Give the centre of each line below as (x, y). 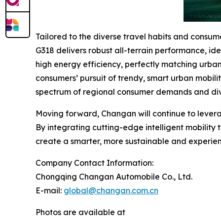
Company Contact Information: (94, 163)
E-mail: (50, 190)
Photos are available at (80, 212)
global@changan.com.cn (111, 190)
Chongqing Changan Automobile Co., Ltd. (114, 176)
